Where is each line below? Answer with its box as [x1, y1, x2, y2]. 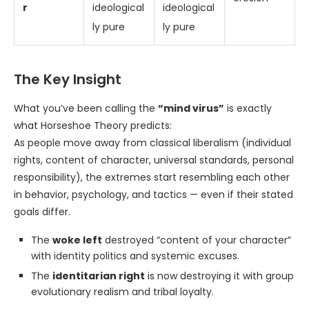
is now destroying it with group [145, 269, 294, 283]
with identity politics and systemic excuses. [31, 249, 239, 263]
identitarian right [52, 269, 145, 283]
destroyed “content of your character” [102, 233, 291, 247]
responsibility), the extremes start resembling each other [14, 170, 290, 184]
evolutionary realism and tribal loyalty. [31, 285, 214, 299]
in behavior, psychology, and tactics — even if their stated [14, 188, 293, 201]
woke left [52, 233, 102, 247]
